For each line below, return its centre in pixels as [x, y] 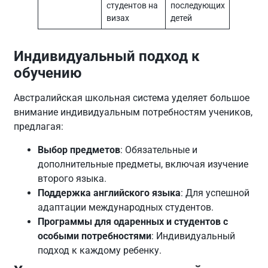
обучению [48, 73]
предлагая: [39, 127]
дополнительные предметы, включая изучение [143, 164]
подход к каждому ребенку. [100, 250]
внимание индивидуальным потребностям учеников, [133, 112]
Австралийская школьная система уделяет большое [132, 98]
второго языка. [72, 178]
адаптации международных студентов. [126, 207]
